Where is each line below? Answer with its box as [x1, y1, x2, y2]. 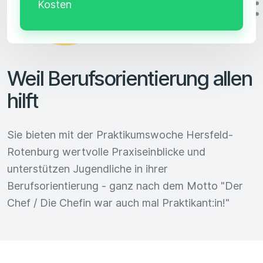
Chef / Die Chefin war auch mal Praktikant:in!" [7, 196, 230, 209]
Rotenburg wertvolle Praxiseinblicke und [7, 145, 205, 158]
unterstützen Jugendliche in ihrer [7, 162, 168, 175]
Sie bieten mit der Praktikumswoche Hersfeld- [7, 128, 233, 141]
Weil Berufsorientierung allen [7, 65, 252, 90]
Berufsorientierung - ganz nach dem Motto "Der [7, 179, 243, 192]
